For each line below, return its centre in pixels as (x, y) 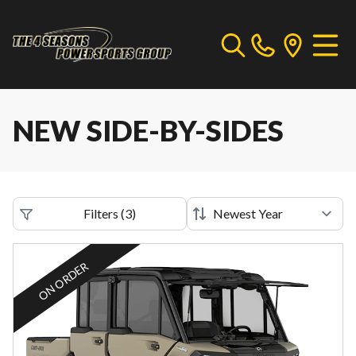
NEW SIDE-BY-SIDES (148, 130)
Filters (101, 213)
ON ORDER (63, 281)
